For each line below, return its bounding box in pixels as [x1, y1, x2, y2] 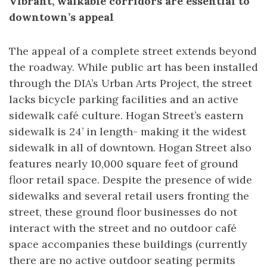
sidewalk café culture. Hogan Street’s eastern [9, 108, 243, 122]
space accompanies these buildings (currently [9, 237, 247, 251]
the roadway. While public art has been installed [9, 60, 258, 74]
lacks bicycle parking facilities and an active [9, 92, 238, 106]
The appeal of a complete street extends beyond [9, 44, 257, 58]
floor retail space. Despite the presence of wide [9, 173, 252, 187]
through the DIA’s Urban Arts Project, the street [9, 76, 252, 90]
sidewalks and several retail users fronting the [9, 189, 249, 203]
